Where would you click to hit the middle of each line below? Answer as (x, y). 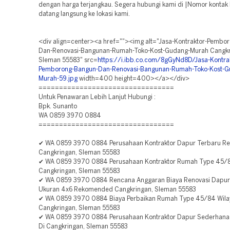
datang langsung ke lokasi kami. (84, 14)
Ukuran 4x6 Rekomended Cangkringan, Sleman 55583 (117, 190)
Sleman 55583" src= (68, 60)
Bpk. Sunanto (58, 107)
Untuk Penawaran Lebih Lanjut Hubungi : (97, 97)
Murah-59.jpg (58, 79)
